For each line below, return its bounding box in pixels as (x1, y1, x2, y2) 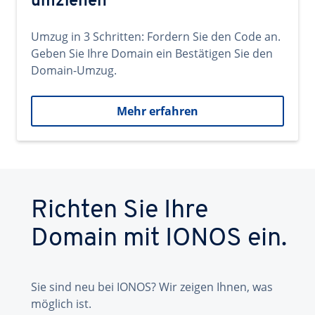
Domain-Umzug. (31, 63, 117, 78)
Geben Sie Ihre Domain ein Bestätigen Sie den (31, 46, 273, 61)
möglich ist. (31, 296, 91, 311)
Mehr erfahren (117, 103, 198, 119)
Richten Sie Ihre (31, 198, 208, 224)
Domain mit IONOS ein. (31, 226, 287, 252)
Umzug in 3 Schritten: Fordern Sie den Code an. (31, 29, 281, 44)
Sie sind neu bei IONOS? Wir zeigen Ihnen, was (31, 279, 273, 295)
